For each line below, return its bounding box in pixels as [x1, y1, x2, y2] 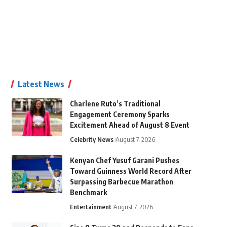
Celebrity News [69, 135, 113, 143]
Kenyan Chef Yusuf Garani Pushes [69, 156, 179, 165]
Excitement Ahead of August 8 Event [69, 121, 190, 129]
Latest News [17, 79, 64, 89]
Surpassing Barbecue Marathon [69, 177, 173, 186]
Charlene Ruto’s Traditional [69, 99, 161, 108]
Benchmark [69, 188, 107, 197]
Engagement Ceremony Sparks [69, 110, 170, 119]
